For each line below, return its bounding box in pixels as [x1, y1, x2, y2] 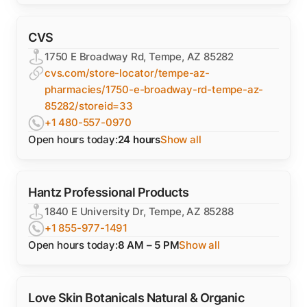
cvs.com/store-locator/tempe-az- [45, 66, 210, 79]
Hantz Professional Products [28, 185, 189, 199]
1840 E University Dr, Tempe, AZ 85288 [45, 205, 234, 218]
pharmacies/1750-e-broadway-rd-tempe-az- [45, 83, 264, 96]
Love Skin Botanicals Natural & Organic [28, 291, 244, 305]
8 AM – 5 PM [117, 238, 180, 251]
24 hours [117, 133, 161, 146]
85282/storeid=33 [45, 99, 133, 112]
